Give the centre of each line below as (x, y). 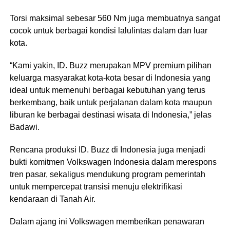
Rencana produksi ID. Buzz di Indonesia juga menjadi (107, 150)
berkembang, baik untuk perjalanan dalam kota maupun (111, 102)
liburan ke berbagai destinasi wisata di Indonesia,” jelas (110, 115)
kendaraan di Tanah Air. (52, 199)
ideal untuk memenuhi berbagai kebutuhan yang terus (107, 90)
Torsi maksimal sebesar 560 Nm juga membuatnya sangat (115, 18)
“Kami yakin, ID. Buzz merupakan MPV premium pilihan (110, 65)
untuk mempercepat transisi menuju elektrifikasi (96, 187)
